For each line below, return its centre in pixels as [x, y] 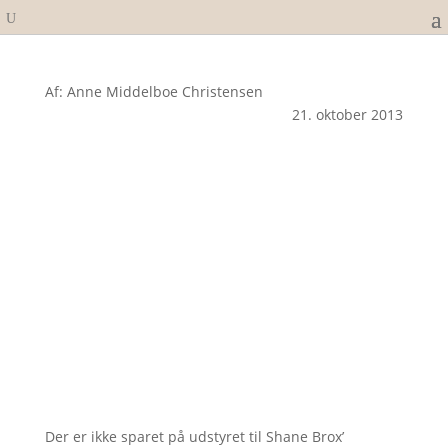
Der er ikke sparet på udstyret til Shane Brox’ [194, 436]
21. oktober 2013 [348, 114]
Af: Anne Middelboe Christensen [153, 91]
